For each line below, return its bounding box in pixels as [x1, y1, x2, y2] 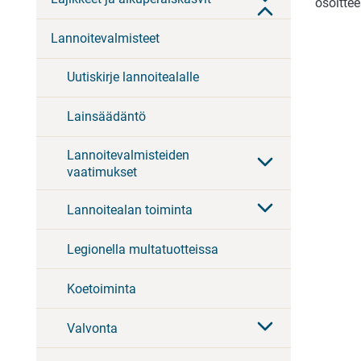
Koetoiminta [67, 280, 136, 297]
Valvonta [67, 320, 118, 336]
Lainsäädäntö [67, 109, 146, 125]
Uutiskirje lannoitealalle [67, 69, 199, 85]
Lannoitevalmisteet [51, 31, 160, 47]
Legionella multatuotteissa [67, 241, 218, 257]
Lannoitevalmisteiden [67, 147, 189, 163]
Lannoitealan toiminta [67, 201, 193, 218]
